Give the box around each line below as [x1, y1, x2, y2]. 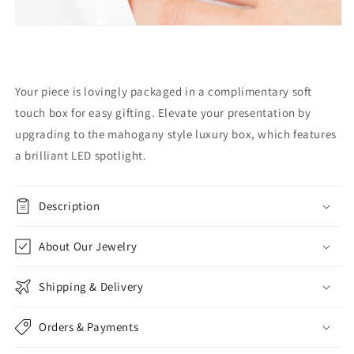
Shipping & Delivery [39, 278, 144, 294]
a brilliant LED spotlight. [15, 147, 147, 163]
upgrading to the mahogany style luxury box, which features [15, 126, 337, 141]
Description [39, 198, 100, 213]
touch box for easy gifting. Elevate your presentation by [15, 104, 311, 120]
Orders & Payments [39, 318, 139, 334]
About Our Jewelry [39, 238, 137, 254]
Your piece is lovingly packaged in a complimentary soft [15, 83, 313, 99]
